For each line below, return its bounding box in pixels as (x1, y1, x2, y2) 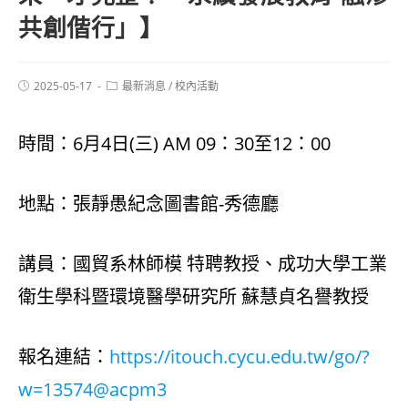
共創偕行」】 (18, 10, 164, 44)
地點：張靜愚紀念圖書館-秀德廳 (18, 190, 279, 216)
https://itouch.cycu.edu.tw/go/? (109, 343, 370, 369)
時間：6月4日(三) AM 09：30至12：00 (18, 130, 331, 156)
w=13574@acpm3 (18, 376, 167, 402)
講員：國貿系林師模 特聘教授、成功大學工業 (18, 250, 387, 276)
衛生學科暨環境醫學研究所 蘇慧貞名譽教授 (18, 283, 369, 309)
